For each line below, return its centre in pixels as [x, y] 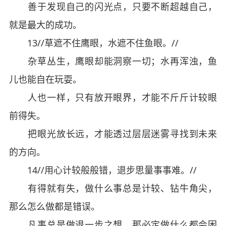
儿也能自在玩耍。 [45, 79]
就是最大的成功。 [45, 25]
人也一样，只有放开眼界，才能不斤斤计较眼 [113, 97]
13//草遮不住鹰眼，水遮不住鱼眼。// [94, 43]
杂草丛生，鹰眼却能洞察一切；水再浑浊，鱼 [113, 61]
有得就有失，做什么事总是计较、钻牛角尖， [113, 188]
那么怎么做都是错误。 [54, 206]
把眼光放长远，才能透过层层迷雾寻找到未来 [113, 134]
